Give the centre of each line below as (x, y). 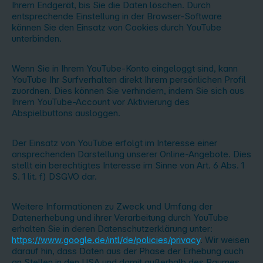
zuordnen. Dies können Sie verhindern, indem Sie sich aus (128, 91)
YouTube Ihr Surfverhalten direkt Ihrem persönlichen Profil (129, 80)
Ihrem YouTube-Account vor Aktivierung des (101, 102)
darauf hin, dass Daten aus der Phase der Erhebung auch (128, 251)
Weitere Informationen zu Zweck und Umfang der (112, 206)
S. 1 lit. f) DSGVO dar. (54, 176)
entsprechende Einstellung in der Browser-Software (117, 16)
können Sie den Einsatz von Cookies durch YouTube (117, 27)
